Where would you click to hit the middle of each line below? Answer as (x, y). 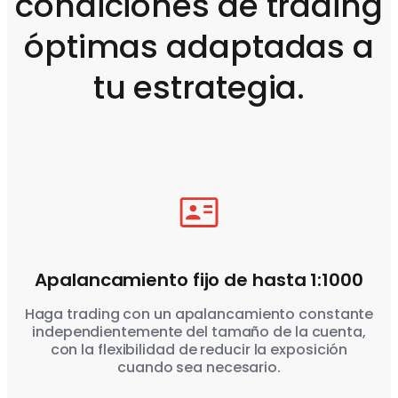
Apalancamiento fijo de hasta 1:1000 (199, 280)
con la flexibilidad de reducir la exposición (199, 350)
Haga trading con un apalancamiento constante (199, 314)
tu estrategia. (199, 88)
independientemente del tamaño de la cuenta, (199, 332)
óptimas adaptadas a (199, 47)
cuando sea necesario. (199, 368)
